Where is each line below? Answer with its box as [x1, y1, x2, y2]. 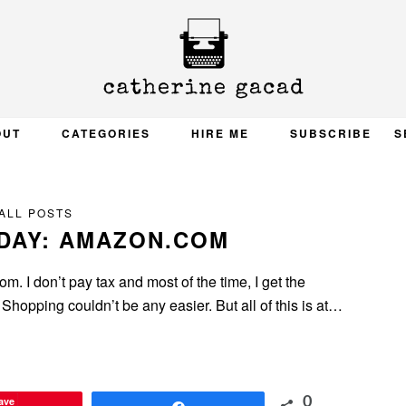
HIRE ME [190, 125, 249, 141]
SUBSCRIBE [289, 125, 372, 141]
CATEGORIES [61, 125, 150, 141]
